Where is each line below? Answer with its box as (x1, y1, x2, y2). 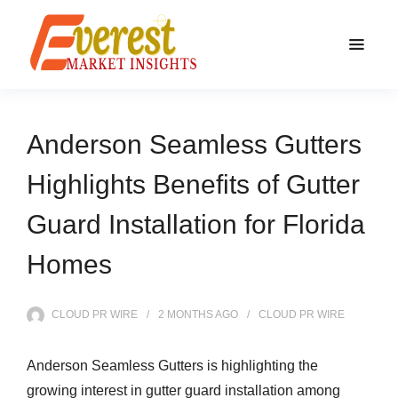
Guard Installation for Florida (27, 210, 365, 239)
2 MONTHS (158, 308, 213, 321)
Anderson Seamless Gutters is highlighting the (27, 358, 318, 373)
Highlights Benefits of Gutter (27, 170, 360, 199)
